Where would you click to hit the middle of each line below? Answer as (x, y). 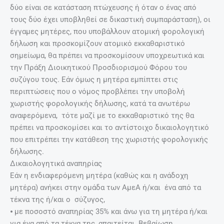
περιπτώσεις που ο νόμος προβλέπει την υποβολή (97, 91)
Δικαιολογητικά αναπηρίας (56, 163)
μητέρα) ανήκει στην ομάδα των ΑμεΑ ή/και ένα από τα (105, 187)
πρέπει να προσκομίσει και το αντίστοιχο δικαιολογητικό (109, 127)
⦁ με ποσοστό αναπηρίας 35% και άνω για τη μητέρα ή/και (109, 211)
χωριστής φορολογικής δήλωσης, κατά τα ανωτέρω (100, 103)
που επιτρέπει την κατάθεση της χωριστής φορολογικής (109, 139)
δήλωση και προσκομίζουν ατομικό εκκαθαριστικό (97, 43)
